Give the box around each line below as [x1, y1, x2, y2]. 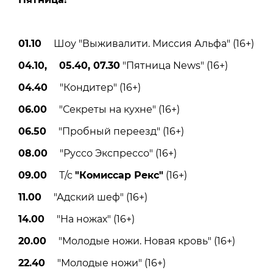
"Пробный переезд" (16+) [46, 125, 184, 137]
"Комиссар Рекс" [75, 169, 163, 181]
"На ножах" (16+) [44, 213, 135, 225]
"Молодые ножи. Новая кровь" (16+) [46, 235, 235, 247]
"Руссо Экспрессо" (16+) [48, 147, 177, 159]
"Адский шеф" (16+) [41, 191, 147, 203]
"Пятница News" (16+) [120, 59, 228, 71]
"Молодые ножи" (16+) [45, 257, 166, 269]
